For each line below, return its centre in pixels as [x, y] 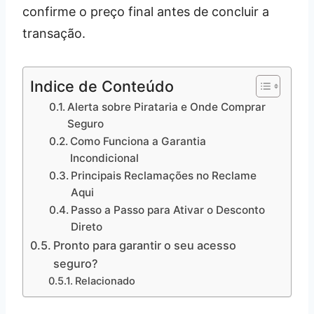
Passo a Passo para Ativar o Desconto [168, 210]
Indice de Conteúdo [102, 86]
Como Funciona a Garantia [138, 142]
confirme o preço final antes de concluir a [146, 12]
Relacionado [105, 281]
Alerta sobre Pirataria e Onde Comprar [167, 107]
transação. [54, 34]
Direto [87, 227]
